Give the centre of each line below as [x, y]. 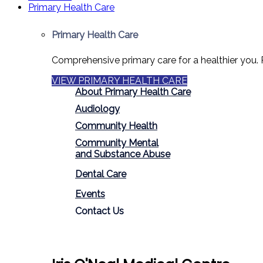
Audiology [97, 109]
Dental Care [101, 174]
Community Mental [117, 143]
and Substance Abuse [123, 154]
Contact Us [100, 211]
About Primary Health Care [133, 92]
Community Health [116, 126]
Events [90, 194]
